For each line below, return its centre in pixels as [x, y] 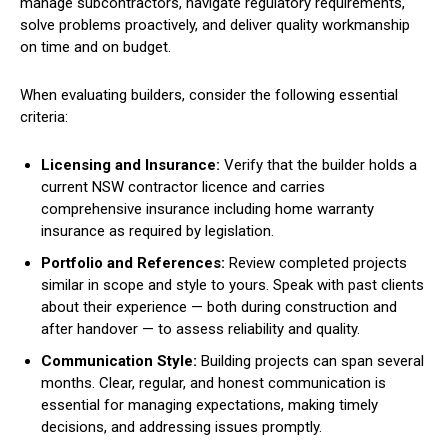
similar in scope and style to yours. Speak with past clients [232, 285]
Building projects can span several [312, 361]
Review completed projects [318, 263]
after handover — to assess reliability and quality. [200, 329]
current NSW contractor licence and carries [183, 187]
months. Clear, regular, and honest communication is [213, 383]
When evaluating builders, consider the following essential [209, 95]
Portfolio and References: [135, 263]
